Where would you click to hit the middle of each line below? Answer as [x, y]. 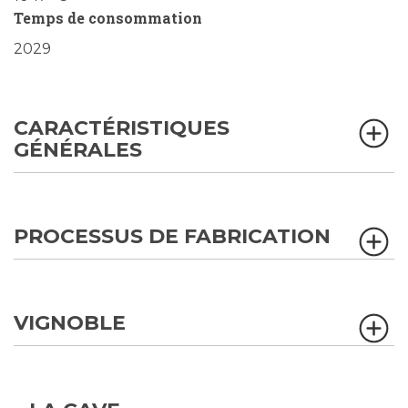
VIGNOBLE [70, 323]
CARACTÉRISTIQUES [122, 128]
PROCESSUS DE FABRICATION [172, 237]
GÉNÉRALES [78, 150]
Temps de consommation [108, 18]
